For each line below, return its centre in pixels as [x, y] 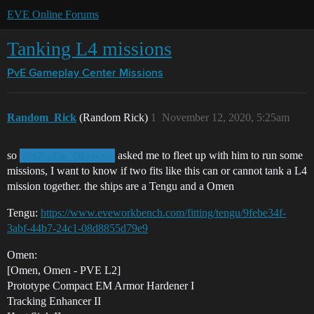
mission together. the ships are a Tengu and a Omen [121, 186]
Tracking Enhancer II [54, 301]
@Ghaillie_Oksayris [68, 156]
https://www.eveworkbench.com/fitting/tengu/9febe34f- [163, 213]
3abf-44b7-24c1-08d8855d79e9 [77, 228]
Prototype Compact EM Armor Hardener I [101, 286]
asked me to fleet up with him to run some [209, 155]
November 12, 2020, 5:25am [226, 117]
